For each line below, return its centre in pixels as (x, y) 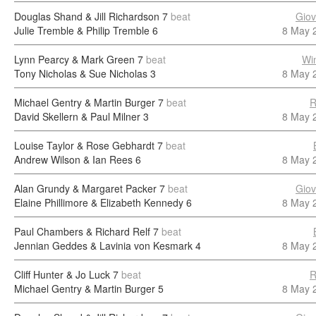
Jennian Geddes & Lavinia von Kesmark (103, 245)
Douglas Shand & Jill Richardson (87, 16)
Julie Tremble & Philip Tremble (82, 30)
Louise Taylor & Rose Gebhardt (84, 145)
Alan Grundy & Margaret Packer (85, 188)
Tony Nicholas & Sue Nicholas (81, 73)
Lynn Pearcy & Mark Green (74, 59)
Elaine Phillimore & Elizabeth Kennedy (99, 202)
